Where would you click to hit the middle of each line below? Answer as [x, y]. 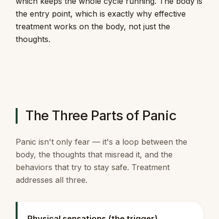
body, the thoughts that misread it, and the [94, 154]
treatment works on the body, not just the [93, 26]
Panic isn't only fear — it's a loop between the [101, 142]
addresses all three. [52, 180]
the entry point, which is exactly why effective [101, 13]
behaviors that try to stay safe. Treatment [93, 167]
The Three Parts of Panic [101, 115]
